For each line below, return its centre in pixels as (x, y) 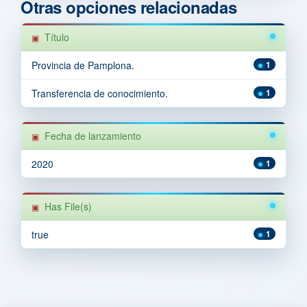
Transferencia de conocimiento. (100, 93)
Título (57, 37)
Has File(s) (68, 206)
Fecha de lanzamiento (93, 135)
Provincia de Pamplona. (83, 65)
